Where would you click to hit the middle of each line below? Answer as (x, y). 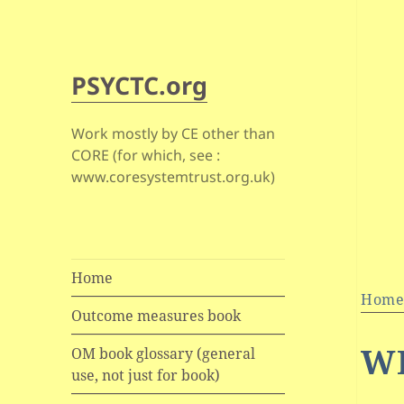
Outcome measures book (156, 316)
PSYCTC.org (140, 86)
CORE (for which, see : (146, 156)
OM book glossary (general (164, 354)
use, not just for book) (146, 376)
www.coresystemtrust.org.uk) (174, 177)
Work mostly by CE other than (174, 134)
